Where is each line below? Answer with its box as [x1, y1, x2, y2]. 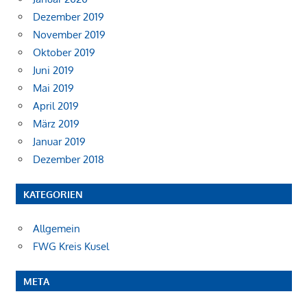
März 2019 [33, 116, 79, 130]
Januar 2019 [33, 134, 86, 148]
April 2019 [33, 99, 79, 112]
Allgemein [33, 221, 80, 235]
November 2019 [33, 27, 106, 41]
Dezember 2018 [33, 152, 104, 166]
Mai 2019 [33, 81, 74, 95]
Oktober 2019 [33, 45, 95, 59]
